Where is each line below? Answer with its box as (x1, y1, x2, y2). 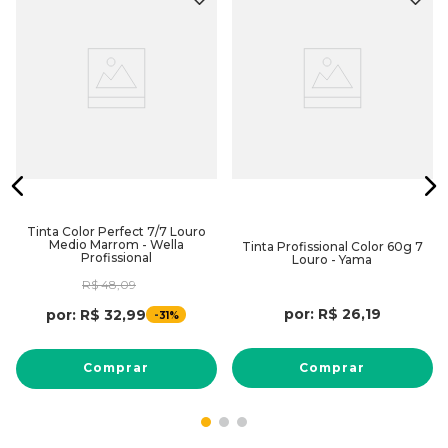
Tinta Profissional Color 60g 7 (241, 239, 423, 255)
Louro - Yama (292, 252, 372, 268)
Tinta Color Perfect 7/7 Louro (26, 224, 206, 239)
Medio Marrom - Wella (48, 237, 184, 252)
